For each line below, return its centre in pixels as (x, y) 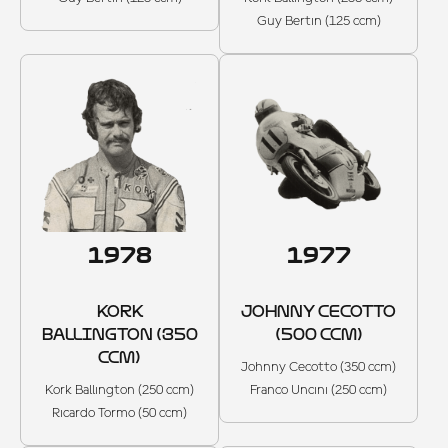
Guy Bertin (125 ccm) (318, 20)
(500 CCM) (318, 334)
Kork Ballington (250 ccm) (119, 389)
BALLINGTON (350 (119, 334)
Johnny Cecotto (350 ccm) (318, 366)
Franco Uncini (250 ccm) (318, 389)
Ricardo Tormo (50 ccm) (119, 412)
